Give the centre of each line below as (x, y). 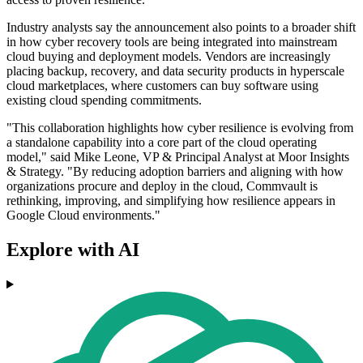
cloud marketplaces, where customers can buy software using (162, 86)
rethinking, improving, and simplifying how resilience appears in (171, 201)
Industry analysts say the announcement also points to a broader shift (181, 28)
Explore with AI (73, 250)
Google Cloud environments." (83, 216)
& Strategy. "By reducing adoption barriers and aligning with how (175, 172)
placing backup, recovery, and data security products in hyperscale (175, 71)
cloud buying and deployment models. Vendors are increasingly (169, 57)
